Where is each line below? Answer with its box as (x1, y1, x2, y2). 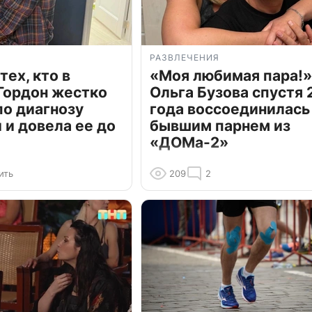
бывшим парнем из (150, 117, 290, 135)
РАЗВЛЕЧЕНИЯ (150, 52, 219, 63)
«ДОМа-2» (150, 134, 228, 152)
